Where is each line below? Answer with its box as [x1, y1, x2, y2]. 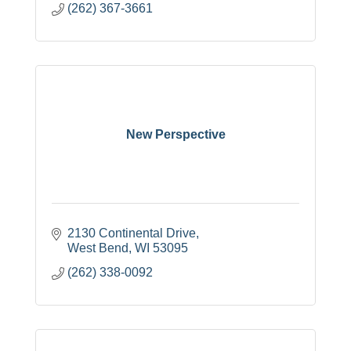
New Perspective [125, 127, 226, 141]
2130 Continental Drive [67, 226, 196, 241]
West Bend [67, 241, 128, 255]
